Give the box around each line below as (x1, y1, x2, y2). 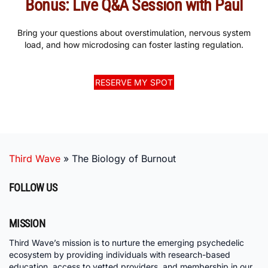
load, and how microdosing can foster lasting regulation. (25, 39, 243, 50)
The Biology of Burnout (72, 153, 176, 165)
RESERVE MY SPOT (95, 77, 173, 88)
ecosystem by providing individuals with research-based (9, 249, 230, 260)
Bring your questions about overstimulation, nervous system (17, 28, 251, 38)
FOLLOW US (9, 181, 57, 194)
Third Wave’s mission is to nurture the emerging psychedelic (9, 237, 244, 248)
